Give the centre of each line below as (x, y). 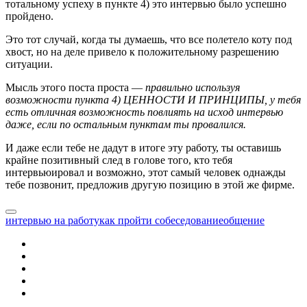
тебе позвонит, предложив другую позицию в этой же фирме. (150, 185)
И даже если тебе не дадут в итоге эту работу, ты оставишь (143, 148)
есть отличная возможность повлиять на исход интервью (144, 112)
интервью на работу (52, 221)
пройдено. (29, 16)
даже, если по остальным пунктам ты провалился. (126, 125)
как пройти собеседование (161, 221)
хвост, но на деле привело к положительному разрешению (142, 52)
